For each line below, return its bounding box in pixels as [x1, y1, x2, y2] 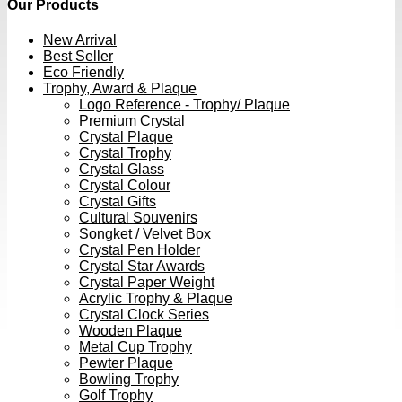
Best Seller [43, 48, 113, 65]
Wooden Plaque [79, 323, 182, 339]
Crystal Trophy [79, 145, 171, 162]
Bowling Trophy [79, 371, 179, 388]
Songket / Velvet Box [79, 226, 211, 242]
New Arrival [43, 32, 117, 48]
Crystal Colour [79, 178, 170, 194]
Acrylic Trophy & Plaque [79, 291, 232, 307]
